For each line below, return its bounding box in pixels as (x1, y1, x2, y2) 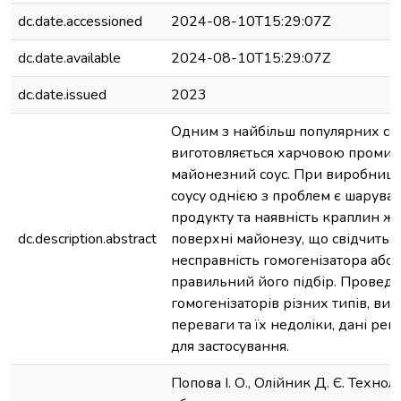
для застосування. (171, 337, 289, 356)
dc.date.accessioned (18, 12, 142, 31)
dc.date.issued (18, 85, 107, 105)
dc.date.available (18, 48, 121, 68)
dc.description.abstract (18, 229, 157, 249)
